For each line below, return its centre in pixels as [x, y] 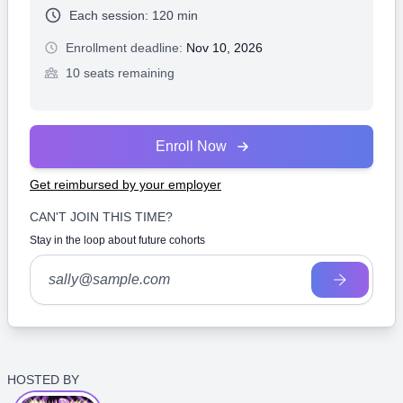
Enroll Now [191, 146]
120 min [173, 15]
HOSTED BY [43, 380]
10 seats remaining [120, 73]
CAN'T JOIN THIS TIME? [101, 217]
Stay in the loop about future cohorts [117, 240]
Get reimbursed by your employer [125, 184]
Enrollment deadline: [126, 48]
